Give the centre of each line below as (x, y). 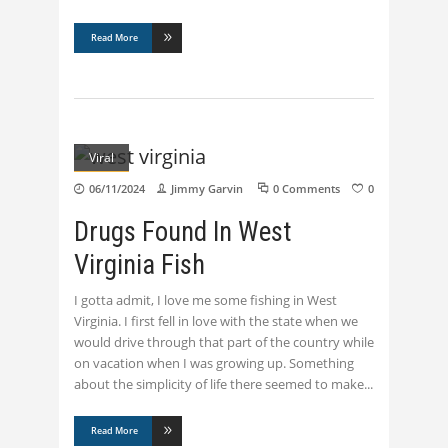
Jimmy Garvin (207, 189)
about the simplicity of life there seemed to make (219, 384)
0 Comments (306, 189)
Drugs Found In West (183, 232)
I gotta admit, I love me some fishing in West (205, 300)
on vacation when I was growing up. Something (214, 363)
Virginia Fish (139, 265)
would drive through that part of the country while (224, 342)
